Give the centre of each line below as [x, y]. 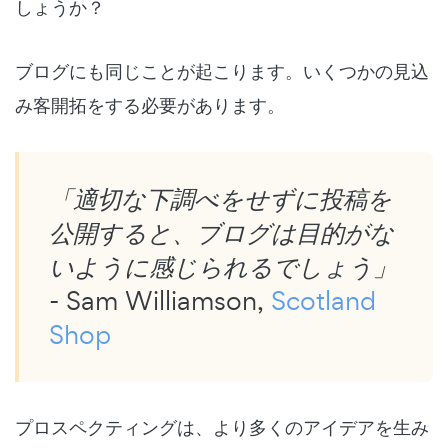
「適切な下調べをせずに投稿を [220, 198]
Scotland [323, 300]
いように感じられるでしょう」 [223, 266]
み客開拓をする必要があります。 [150, 104]
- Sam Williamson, [160, 300]
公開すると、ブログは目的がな [221, 232]
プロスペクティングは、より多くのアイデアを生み [222, 426]
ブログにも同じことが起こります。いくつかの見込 [222, 70]
